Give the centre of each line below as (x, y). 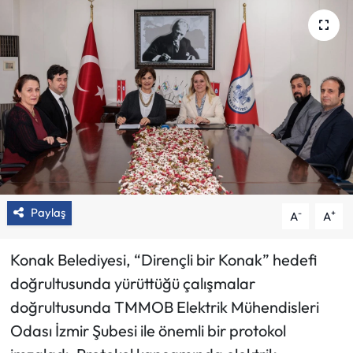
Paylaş (48, 213)
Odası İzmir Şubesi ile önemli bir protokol (148, 331)
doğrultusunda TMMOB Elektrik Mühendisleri (164, 307)
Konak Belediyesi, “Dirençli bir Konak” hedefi (163, 260)
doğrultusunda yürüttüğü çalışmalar (132, 284)
